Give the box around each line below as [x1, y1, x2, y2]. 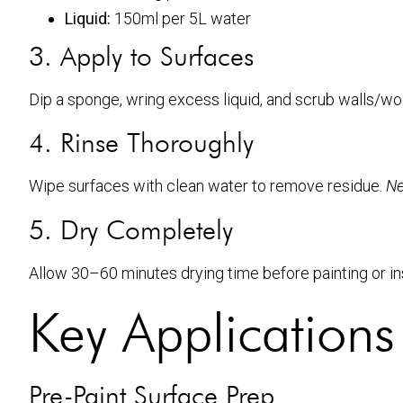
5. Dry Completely [29, 212, 233, 246]
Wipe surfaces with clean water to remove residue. [29, 176, 386, 196]
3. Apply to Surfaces [29, 39, 254, 72]
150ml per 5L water [111, 8, 251, 28]
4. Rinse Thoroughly [29, 126, 254, 159]
